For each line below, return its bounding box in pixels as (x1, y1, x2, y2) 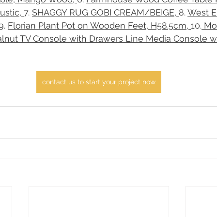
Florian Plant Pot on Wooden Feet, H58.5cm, (8, 20, 191, 31)
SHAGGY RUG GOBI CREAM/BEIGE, (32, 7, 179, 17)
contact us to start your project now (42, 78, 155, 86)
